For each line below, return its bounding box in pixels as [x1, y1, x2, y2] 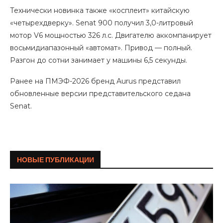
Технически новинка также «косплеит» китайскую [10, 6, 190, 15]
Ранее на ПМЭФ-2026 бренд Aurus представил [10, 77, 181, 86]
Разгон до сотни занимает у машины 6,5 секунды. [10, 56, 187, 65]
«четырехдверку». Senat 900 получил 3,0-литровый [10, 18, 193, 27]
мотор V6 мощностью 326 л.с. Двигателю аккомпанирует [10, 31, 212, 40]
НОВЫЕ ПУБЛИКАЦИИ [17, 154, 94, 165]
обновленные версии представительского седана [10, 89, 191, 98]
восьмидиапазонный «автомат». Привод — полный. [10, 43, 192, 52]
